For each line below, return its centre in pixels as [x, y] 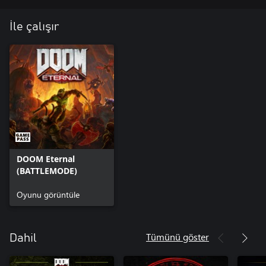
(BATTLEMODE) [47, 170]
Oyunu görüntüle [48, 194]
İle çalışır [34, 26]
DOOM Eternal [46, 159]
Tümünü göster [178, 236]
